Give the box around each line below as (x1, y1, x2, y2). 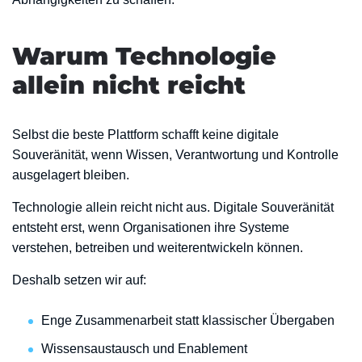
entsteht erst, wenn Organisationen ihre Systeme (12, 221, 289, 234)
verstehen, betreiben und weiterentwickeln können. (12, 241, 303, 255)
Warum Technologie (12, 41, 276, 71)
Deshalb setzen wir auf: (12, 273, 146, 287)
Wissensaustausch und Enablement (41, 342, 247, 356)
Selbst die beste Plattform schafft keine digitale (12, 128, 279, 141)
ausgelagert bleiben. (12, 168, 129, 182)
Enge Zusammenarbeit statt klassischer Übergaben (41, 314, 335, 327)
